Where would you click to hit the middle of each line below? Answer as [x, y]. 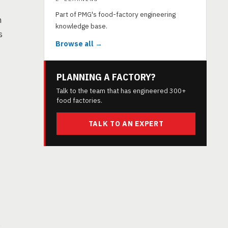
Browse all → [79, 44]
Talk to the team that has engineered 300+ [121, 91]
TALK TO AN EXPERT [126, 124]
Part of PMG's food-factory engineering [116, 14]
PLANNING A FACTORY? [106, 77]
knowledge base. [81, 26]
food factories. [79, 101]
